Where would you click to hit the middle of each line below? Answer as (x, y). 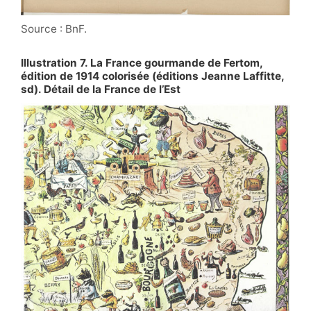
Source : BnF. (54, 29)
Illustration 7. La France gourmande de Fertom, (142, 63)
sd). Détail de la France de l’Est (101, 90)
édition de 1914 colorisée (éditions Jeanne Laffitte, (152, 76)
